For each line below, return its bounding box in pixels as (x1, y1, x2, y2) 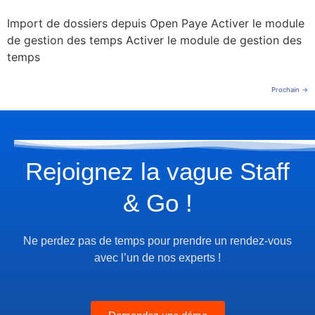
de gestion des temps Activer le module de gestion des (7, 32, 302, 47)
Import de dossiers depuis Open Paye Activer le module (7, 15, 304, 30)
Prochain (271, 85, 302, 94)
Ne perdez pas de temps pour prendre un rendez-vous (23, 234, 292, 247)
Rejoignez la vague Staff (25, 157, 290, 185)
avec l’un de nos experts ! (94, 251, 221, 264)
